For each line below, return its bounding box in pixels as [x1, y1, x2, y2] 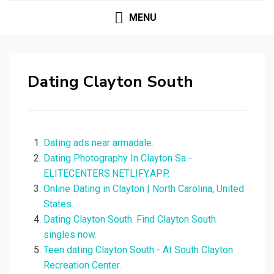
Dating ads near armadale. [43, 137, 154, 149]
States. [43, 198, 73, 210]
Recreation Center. [43, 259, 121, 272]
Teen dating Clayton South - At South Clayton [43, 244, 233, 256]
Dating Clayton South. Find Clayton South [43, 213, 216, 226]
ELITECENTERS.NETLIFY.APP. [43, 168, 169, 180]
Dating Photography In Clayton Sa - [43, 152, 192, 165]
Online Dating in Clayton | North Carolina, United [43, 183, 244, 195]
